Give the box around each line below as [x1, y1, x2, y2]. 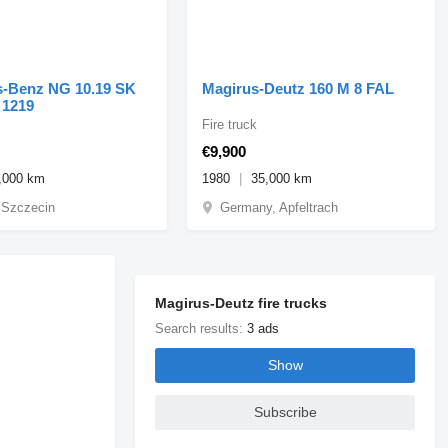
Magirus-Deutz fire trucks [155, 294, 328, 311]
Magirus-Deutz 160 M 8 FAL [202, 79, 395, 97]
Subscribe [253, 404, 317, 421]
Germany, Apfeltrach [220, 199, 339, 215]
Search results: [155, 320, 248, 336]
